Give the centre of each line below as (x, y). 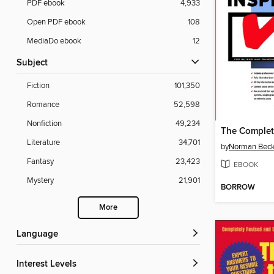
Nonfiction (44, 124)
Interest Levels (48, 265)
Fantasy (40, 162)
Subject (35, 63)
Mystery (40, 181)
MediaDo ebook (54, 41)
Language (40, 235)
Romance (43, 105)
